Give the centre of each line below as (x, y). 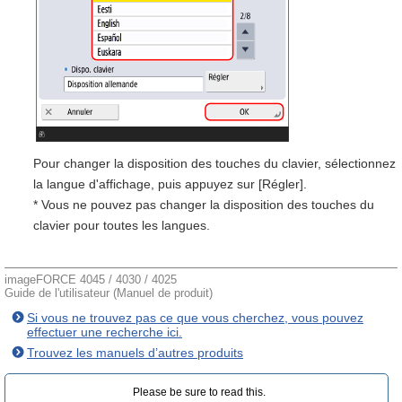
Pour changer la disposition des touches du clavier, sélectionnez (214, 163)
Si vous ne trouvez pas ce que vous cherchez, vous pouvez (195, 318)
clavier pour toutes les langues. (122, 225)
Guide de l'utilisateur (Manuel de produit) (109, 293)
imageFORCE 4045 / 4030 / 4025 (91, 280)
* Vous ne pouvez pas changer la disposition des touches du (204, 205)
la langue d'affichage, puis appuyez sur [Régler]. (170, 184)
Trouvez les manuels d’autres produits (135, 353)
